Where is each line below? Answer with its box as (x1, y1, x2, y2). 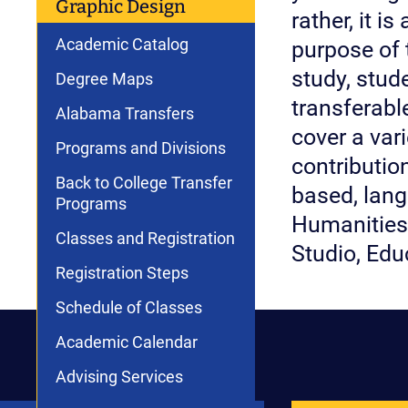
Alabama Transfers (56, 104, 194, 123)
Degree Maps (56, 69, 153, 88)
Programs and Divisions (56, 138, 226, 158)
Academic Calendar (56, 332, 198, 352)
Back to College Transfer (56, 173, 232, 192)
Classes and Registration (56, 229, 235, 248)
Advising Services (56, 367, 183, 386)
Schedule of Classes (56, 298, 202, 317)
